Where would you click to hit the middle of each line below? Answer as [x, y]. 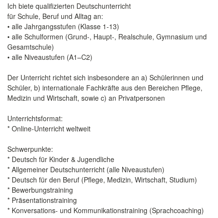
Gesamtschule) [31, 47]
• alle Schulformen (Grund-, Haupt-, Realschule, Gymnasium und [107, 36]
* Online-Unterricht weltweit [49, 128]
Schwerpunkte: [30, 149]
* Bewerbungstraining [40, 190]
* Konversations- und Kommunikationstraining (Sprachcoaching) [106, 210]
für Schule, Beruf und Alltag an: [55, 16]
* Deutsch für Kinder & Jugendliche [61, 159]
